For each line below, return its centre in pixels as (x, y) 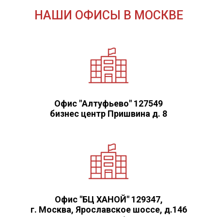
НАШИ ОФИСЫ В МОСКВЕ (108, 15)
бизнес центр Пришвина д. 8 (108, 114)
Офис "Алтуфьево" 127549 (108, 103)
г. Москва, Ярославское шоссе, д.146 (108, 209)
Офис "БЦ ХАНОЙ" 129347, (108, 199)
